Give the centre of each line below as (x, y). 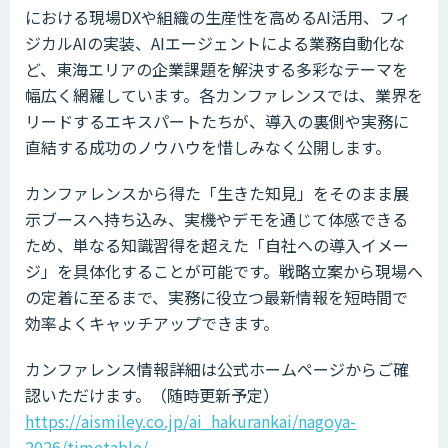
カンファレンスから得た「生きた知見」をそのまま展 (217, 192)
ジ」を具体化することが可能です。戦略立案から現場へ (224, 270)
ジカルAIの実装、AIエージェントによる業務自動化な (215, 42)
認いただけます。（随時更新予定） (152, 394)
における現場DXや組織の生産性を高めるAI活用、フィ (218, 16)
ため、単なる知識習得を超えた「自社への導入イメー (217, 244)
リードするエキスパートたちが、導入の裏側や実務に (217, 120)
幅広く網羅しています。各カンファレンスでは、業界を (224, 94)
